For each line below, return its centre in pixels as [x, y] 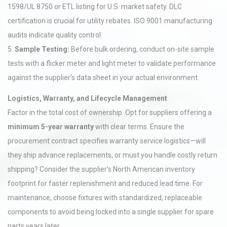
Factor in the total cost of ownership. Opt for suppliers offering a [110, 112]
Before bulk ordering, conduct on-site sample [142, 49]
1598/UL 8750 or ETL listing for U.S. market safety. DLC [95, 7]
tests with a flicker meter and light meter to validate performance [112, 63]
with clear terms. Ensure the [139, 127]
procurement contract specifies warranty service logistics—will [107, 141]
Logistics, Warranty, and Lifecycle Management [87, 98]
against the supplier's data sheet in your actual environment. [103, 78]
